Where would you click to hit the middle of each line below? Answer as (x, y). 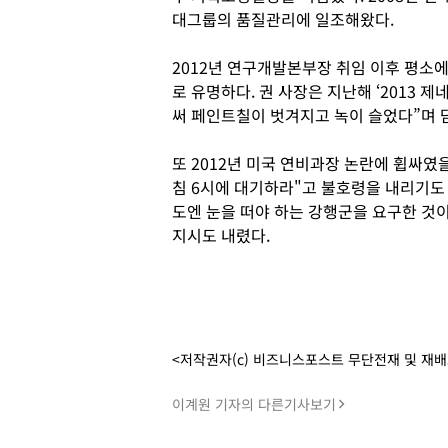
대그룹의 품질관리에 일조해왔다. (283, 19)
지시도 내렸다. (223, 235)
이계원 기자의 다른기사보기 (254, 404)
